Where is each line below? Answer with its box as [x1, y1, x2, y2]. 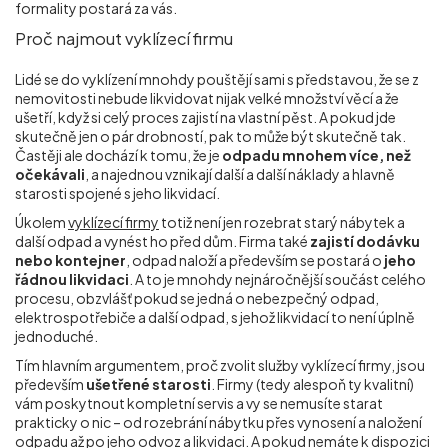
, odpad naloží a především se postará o [126, 251, 382, 269]
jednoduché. [15, 327, 98, 345]
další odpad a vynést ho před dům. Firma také [15, 232, 308, 250]
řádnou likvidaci [15, 270, 129, 288]
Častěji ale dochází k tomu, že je [15, 146, 220, 164]
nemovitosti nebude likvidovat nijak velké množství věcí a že [15, 89, 399, 107]
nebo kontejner [15, 251, 126, 269]
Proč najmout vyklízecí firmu [15, 28, 233, 49]
